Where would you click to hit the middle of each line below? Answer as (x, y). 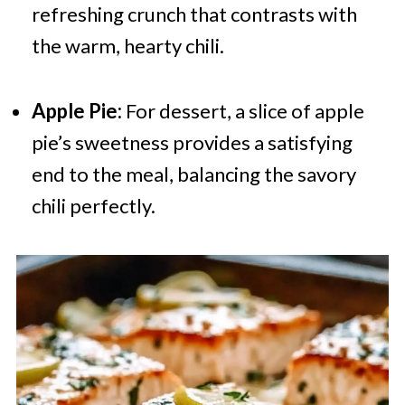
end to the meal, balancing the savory (193, 174)
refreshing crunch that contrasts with (194, 14)
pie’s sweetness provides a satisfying (192, 143)
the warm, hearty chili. (127, 46)
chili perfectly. (93, 206)
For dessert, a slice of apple (243, 111)
